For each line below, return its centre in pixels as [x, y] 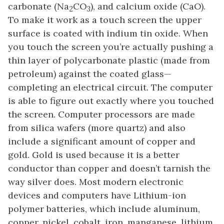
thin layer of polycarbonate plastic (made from [109, 60]
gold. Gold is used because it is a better [94, 155]
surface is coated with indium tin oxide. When [108, 33]
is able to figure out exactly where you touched [111, 101]
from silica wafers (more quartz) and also [97, 128]
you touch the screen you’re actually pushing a [111, 47]
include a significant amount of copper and [102, 141]
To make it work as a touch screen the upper [105, 20]
